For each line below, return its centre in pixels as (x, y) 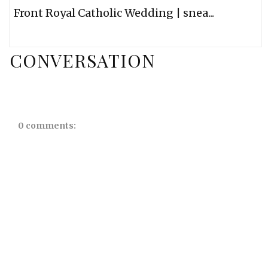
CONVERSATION (82, 61)
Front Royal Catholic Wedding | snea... (114, 13)
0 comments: (47, 125)
